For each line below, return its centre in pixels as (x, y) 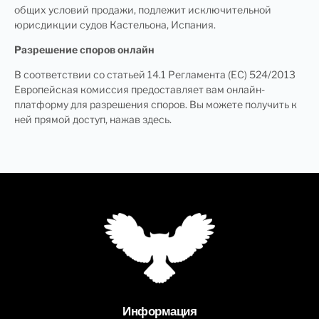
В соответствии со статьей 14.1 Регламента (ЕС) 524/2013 (155, 75)
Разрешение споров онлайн (84, 50)
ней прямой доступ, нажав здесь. (93, 120)
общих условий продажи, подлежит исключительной (143, 9)
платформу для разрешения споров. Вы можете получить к (156, 105)
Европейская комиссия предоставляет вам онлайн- (140, 90)
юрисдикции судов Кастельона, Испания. (115, 24)
